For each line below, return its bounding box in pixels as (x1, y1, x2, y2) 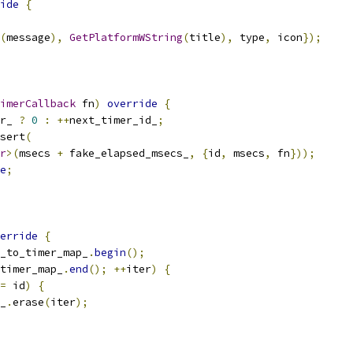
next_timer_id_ (69, 113, 158, 127)
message (6, 31, 50, 44)
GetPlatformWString (69, 31, 183, 44)
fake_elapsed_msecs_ (63, 147, 189, 160)
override (107, 97, 158, 110)
